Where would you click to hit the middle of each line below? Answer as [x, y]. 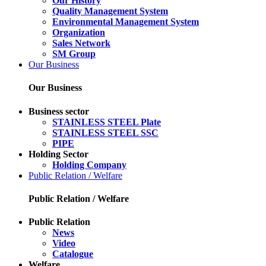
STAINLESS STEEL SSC [105, 132]
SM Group [74, 54]
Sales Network [81, 43]
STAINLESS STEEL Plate [107, 122]
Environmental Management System [126, 22]
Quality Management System [110, 11]
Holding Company [89, 164]
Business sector [59, 111]
